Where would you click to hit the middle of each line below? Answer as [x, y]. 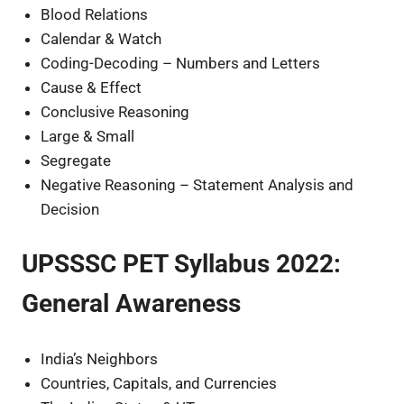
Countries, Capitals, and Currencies [159, 383]
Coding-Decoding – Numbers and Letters [181, 63]
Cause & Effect [92, 87]
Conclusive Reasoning [115, 111]
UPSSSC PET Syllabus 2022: [181, 264]
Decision [70, 209]
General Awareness [131, 304]
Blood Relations [95, 14]
